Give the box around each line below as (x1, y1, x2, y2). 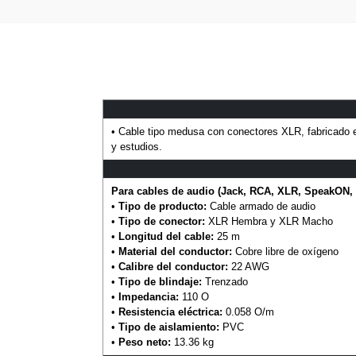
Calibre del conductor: (118, 261, 228, 273)
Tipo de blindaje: (118, 276, 202, 288)
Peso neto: (118, 336, 171, 349)
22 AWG (227, 261, 269, 273)
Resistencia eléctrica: (118, 306, 222, 319)
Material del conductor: (118, 246, 232, 258)
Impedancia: (118, 291, 179, 304)
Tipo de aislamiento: (118, 321, 219, 334)
